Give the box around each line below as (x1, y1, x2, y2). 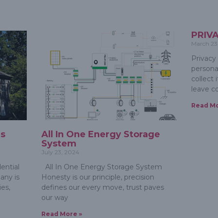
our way (41, 193, 68, 202)
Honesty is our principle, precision (41, 173, 154, 182)
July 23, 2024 (41, 148, 79, 156)
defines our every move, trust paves (41, 183, 164, 192)
